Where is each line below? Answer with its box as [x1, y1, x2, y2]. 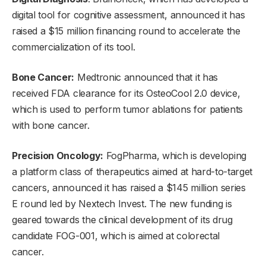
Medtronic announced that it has [74, 71, 218, 84]
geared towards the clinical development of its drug [12, 214, 233, 226]
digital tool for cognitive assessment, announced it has [12, 9, 245, 21]
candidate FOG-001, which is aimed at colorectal [12, 230, 220, 242]
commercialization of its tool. [12, 41, 135, 53]
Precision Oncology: [12, 150, 103, 162]
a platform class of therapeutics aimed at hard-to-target [12, 166, 253, 178]
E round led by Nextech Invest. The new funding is [12, 198, 232, 210]
